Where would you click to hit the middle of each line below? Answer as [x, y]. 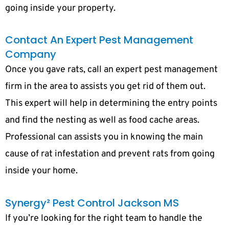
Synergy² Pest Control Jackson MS [92, 203]
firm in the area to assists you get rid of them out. [105, 87]
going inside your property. [60, 8]
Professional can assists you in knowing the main [104, 138]
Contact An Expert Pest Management [99, 40]
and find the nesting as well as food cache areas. [102, 121]
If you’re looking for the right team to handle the [104, 218]
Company [31, 54]
